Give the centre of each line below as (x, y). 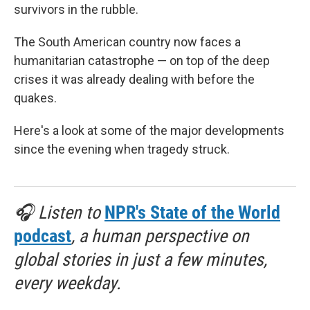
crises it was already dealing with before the (134, 79)
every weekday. (67, 283)
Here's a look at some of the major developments (149, 130)
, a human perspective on (160, 236)
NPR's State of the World (192, 212)
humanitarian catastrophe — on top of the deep (142, 61)
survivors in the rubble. (76, 9)
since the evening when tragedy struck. (122, 149)
